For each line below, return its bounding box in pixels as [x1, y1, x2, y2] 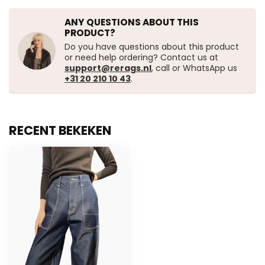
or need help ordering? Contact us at [64, 51, 218, 64]
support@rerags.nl [64, 62, 151, 75]
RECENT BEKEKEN [9, 122, 111, 140]
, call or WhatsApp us [151, 62, 237, 75]
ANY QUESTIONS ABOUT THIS [64, 16, 199, 29]
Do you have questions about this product [64, 41, 239, 53]
